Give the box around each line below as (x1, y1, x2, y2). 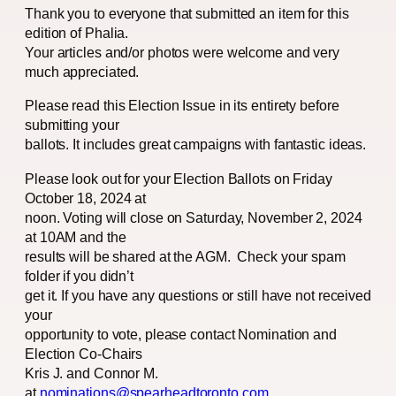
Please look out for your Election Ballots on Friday (25, 170, 332, 187)
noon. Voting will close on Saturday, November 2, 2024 (25, 209, 362, 225)
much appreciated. (25, 64, 140, 80)
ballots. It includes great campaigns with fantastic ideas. (25, 136, 367, 153)
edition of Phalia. (25, 25, 129, 42)
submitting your (25, 117, 119, 133)
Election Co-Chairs (25, 345, 143, 362)
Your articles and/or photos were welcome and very (25, 44, 340, 61)
